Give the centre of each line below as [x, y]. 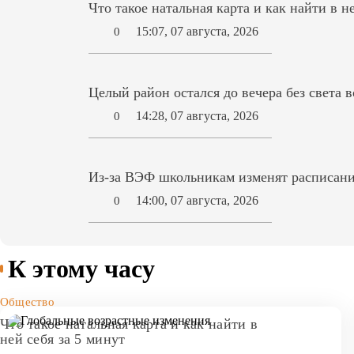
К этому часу [81, 269]
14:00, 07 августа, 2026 [198, 201]
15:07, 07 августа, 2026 [198, 32]
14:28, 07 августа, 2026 [198, 116]
